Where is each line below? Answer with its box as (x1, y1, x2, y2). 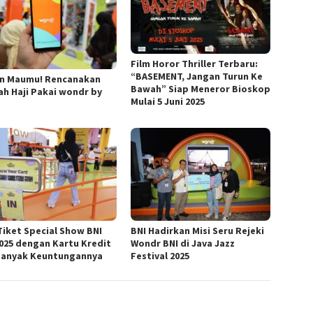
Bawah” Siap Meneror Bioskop (131, 82, 271, 95)
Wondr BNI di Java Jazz (131, 236, 235, 249)
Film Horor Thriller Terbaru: (131, 57, 259, 70)
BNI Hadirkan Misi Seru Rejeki (131, 224, 265, 237)
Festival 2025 (131, 249, 190, 262)
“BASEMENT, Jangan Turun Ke (131, 69, 263, 82)
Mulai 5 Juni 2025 (131, 94, 205, 108)
